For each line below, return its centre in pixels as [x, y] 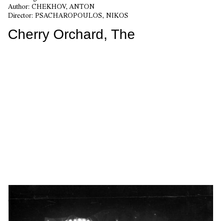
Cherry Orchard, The [72, 35]
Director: [21, 16]
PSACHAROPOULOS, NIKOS [82, 16]
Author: [20, 7]
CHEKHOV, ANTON [63, 7]
